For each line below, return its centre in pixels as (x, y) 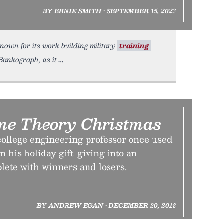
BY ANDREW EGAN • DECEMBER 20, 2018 (106, 205)
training (134, 45)
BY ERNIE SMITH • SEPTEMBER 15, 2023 (109, 11)
